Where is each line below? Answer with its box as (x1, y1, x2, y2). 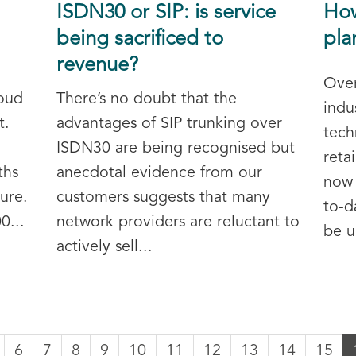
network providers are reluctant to (56, 214, 300, 230)
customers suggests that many (56, 189, 270, 206)
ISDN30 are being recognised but (56, 140, 295, 157)
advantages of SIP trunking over (56, 115, 282, 132)
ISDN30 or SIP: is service (56, 2, 276, 23)
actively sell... (56, 238, 153, 255)
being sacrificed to (56, 29, 223, 49)
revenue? (56, 55, 138, 75)
